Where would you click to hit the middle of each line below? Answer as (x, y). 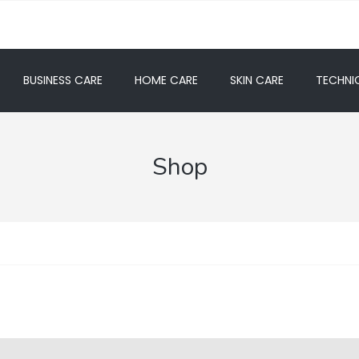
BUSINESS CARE (63, 80)
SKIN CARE (257, 80)
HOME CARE (166, 80)
